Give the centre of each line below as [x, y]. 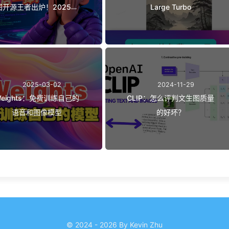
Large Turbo [170, 7]
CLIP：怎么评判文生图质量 [171, 98]
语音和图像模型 [37, 112]
